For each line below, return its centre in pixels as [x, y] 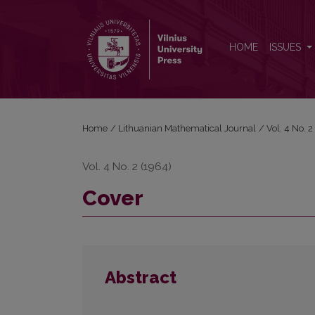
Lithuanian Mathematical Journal [187, 128]
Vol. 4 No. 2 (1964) [127, 167]
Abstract [141, 278]
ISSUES [287, 47]
